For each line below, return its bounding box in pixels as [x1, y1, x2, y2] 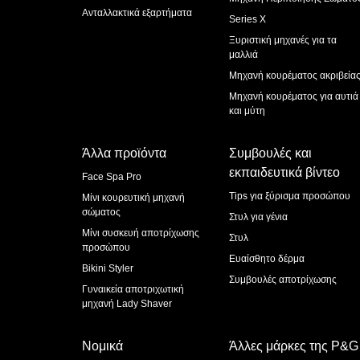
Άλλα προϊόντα [82, 146, 166, 160]
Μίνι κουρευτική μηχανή [82, 192, 185, 203]
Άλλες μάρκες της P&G [228, 339, 358, 353]
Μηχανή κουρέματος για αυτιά [228, 91, 358, 102]
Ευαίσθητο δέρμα [228, 253, 305, 264]
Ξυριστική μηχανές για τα [228, 35, 337, 46]
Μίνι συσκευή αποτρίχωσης [82, 227, 199, 239]
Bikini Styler [82, 263, 133, 274]
